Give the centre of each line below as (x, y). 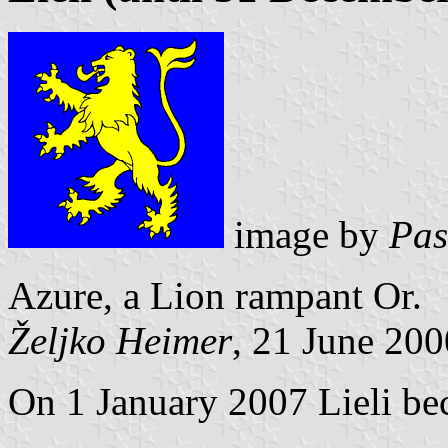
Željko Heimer (120, 340)
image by (306, 234)
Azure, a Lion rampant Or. (215, 295)
